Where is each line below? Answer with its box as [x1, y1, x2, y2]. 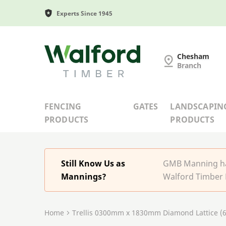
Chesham [177, 51, 210, 61]
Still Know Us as [61, 157, 125, 169]
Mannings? [61, 171, 106, 182]
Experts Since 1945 [56, 9, 112, 18]
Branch [177, 60, 202, 70]
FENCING [44, 100, 82, 112]
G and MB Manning [44, 45, 118, 56]
